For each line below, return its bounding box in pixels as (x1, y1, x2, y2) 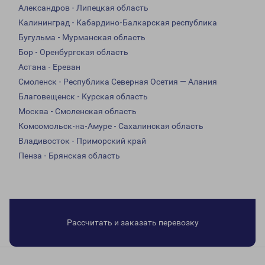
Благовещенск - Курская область (18, 92, 148, 102)
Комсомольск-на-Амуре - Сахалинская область (18, 121, 203, 131)
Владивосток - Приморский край (18, 136, 146, 146)
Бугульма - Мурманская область (18, 33, 146, 43)
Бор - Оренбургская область (18, 47, 128, 57)
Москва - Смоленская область (18, 106, 137, 117)
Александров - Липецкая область (18, 3, 148, 13)
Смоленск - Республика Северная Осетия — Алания (18, 77, 217, 87)
